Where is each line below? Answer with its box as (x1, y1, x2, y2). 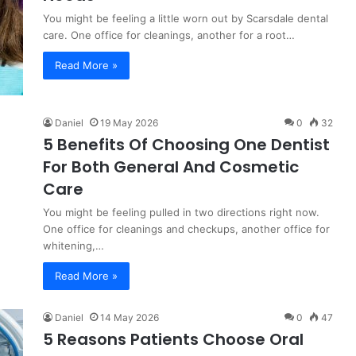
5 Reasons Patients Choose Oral (43, 328, 304, 350)
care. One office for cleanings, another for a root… (43, 29, 295, 41)
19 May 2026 (100, 117, 158, 129)
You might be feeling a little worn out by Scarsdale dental (43, 12, 328, 25)
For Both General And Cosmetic (43, 156, 299, 178)
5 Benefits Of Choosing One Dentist (43, 133, 330, 156)
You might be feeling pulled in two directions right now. (43, 206, 319, 219)
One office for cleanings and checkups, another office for (43, 222, 330, 235)
